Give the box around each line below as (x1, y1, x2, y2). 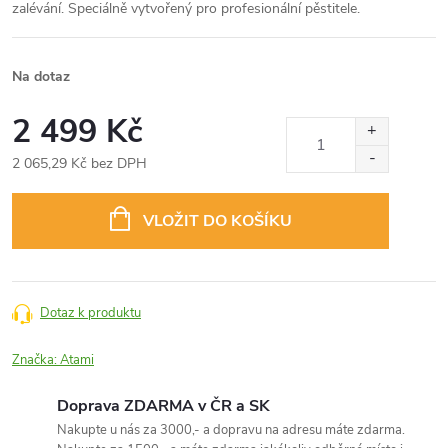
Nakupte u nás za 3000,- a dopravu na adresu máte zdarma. (57, 421, 405, 439)
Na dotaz (12, 67, 70, 86)
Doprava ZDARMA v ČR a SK (57, 395, 270, 417)
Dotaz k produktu (40, 304, 141, 322)
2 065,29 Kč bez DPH (12, 154, 147, 173)
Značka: (12, 351, 60, 369)
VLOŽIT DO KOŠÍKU (142, 210, 292, 232)
